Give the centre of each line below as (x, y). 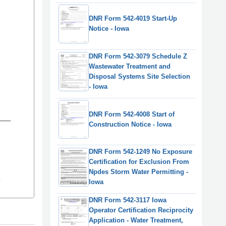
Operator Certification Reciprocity (141, 210)
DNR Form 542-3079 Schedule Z (138, 56)
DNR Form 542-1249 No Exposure (140, 152)
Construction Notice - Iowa (130, 124)
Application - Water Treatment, (136, 220)
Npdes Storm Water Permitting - (138, 172)
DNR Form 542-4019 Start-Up (133, 19)
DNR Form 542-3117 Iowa (128, 200)
